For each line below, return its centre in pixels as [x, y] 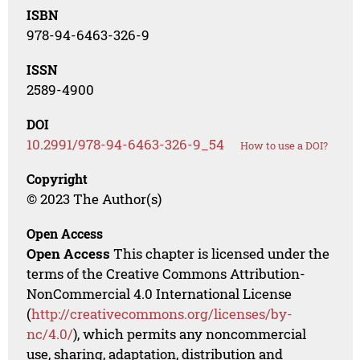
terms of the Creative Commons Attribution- [166, 274]
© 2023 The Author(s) [94, 199]
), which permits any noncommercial [190, 334]
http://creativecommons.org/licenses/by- [162, 314]
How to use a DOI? [284, 146]
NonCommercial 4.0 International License [160, 294]
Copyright [57, 179]
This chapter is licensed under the [220, 254]
